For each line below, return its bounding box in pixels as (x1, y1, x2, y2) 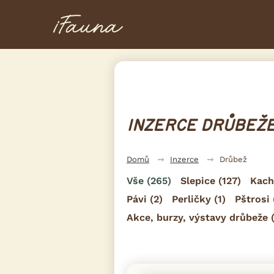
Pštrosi (235, 193, 270, 205)
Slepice (180, 174, 215, 187)
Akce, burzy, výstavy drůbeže (127, 211, 268, 223)
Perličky (172, 193, 211, 205)
